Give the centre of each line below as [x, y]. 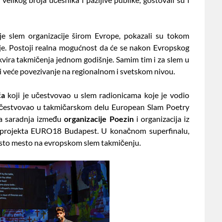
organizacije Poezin [99, 118]
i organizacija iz [161, 118]
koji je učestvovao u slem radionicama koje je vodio [97, 95]
